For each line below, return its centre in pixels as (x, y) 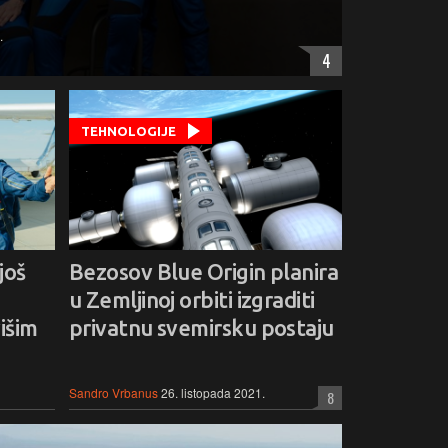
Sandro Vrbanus (113, 392)
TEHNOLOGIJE (128, 130)
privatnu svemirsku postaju (201, 327)
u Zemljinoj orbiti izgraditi (192, 299)
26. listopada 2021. (213, 392)
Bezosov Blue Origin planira (204, 271)
